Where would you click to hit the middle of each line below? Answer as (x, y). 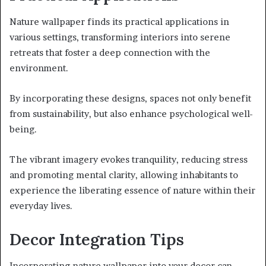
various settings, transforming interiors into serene (120, 37)
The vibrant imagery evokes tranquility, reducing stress (129, 159)
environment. (39, 68)
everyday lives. (41, 205)
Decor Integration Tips (97, 239)
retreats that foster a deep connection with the (110, 52)
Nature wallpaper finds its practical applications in (119, 21)
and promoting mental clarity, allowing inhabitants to (124, 175)
